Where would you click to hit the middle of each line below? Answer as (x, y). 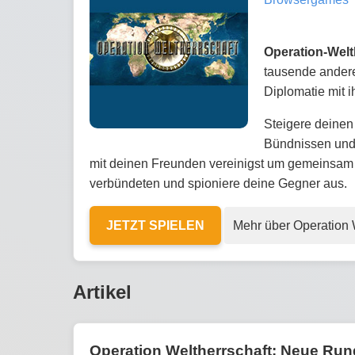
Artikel (102, 292)
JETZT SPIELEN (156, 225)
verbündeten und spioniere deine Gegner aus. (218, 184)
